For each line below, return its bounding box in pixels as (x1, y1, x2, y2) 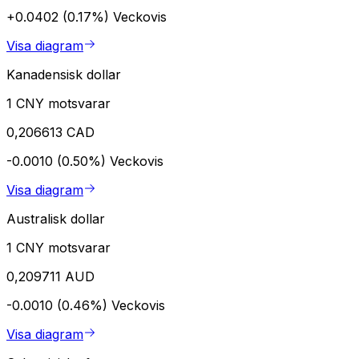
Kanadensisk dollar (6, 67, 121, 83)
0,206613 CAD (6, 124, 95, 141)
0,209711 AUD (6, 268, 95, 285)
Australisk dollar (6, 211, 105, 228)
